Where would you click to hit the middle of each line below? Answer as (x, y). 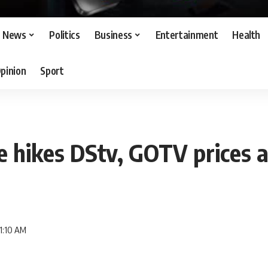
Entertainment (187, 35)
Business (113, 35)
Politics (65, 35)
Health (246, 35)
